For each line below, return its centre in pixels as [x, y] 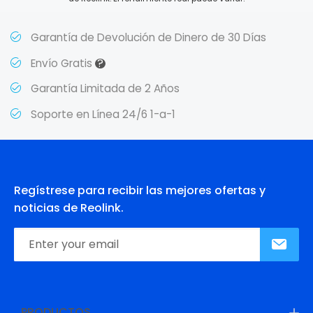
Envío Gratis [62, 63]
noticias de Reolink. [69, 208]
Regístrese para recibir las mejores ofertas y [140, 190]
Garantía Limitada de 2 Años [105, 89]
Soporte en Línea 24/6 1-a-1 [103, 115]
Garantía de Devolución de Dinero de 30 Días [149, 37]
